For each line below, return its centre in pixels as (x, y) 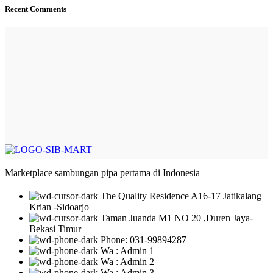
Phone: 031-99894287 (144, 240)
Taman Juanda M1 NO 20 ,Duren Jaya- (177, 218)
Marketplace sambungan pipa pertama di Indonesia (102, 173)
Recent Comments (36, 9)
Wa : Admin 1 (127, 251)
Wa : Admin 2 (127, 262)
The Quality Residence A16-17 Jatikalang (181, 196)
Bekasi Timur (55, 229)
